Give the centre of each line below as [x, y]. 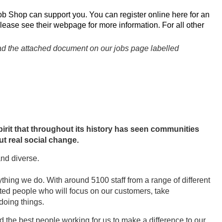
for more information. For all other [145, 25]
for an [199, 15]
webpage [70, 25]
